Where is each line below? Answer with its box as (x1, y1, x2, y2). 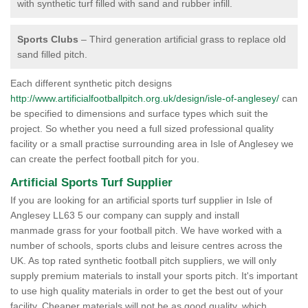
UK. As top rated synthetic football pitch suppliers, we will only (10, 255, 276, 266)
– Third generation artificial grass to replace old (78, 34, 286, 45)
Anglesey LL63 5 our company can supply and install (10, 210, 239, 221)
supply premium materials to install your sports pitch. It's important (10, 270, 298, 281)
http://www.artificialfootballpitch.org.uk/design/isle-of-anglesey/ (10, 93, 279, 104)
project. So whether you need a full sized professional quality (10, 123, 274, 134)
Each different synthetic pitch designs (10, 78, 172, 89)
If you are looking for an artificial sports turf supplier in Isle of (10, 195, 272, 206)
